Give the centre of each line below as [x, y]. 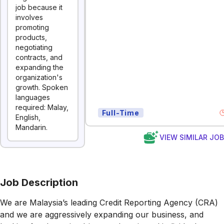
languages [33, 97]
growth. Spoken [42, 87]
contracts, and [39, 57]
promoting [32, 27]
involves [29, 17]
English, [28, 117]
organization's [39, 77]
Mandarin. [31, 127]
